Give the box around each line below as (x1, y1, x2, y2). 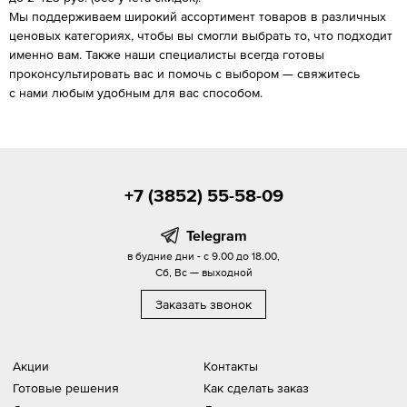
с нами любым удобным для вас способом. (9, 84, 263, 100)
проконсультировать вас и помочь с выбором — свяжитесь (9, 65, 360, 81)
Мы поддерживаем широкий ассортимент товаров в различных (9, 8, 386, 24)
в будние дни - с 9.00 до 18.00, (127, 249, 280, 263)
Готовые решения (13, 380, 119, 395)
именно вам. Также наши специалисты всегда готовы (9, 46, 324, 62)
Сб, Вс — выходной (154, 265, 253, 279)
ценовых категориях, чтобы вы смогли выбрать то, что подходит (9, 27, 392, 43)
